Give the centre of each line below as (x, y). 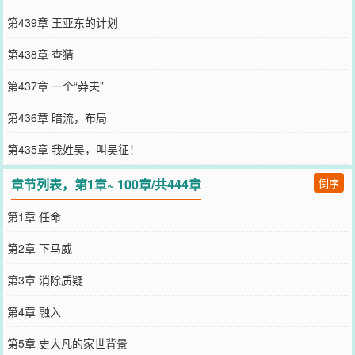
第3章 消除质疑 (45, 279)
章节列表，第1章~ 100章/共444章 (107, 184)
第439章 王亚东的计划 (62, 22)
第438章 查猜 (40, 53)
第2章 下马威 (39, 248)
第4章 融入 (34, 311)
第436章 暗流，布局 (57, 117)
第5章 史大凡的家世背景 (67, 343)
